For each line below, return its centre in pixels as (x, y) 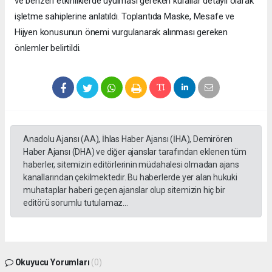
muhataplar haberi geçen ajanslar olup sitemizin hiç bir (124, 190)
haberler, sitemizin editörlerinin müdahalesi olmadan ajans (131, 164)
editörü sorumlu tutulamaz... (76, 202)
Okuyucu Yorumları (52, 262)
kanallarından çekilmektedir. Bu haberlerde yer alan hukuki (130, 177)
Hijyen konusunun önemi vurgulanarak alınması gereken (121, 32)
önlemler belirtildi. (48, 48)
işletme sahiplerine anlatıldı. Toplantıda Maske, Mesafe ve (124, 16)
